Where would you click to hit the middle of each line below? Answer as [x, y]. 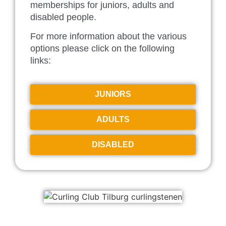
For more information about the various [108, 37]
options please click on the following [102, 49]
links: [41, 61]
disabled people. [63, 17]
